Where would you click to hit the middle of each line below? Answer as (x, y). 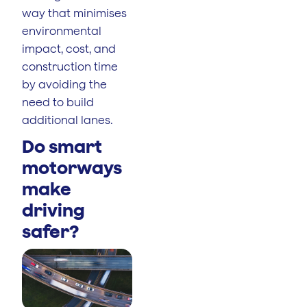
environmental (62, 30)
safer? (50, 231)
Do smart (62, 146)
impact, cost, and (69, 48)
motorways (72, 167)
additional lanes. (67, 120)
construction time (70, 66)
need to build (58, 102)
